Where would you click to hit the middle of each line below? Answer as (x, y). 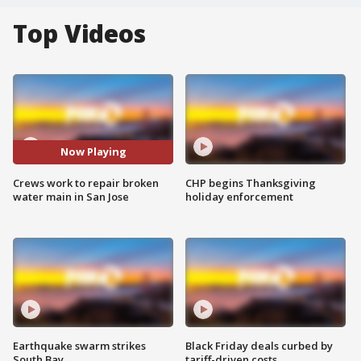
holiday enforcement (239, 196)
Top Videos (79, 33)
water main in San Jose (71, 196)
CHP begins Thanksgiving (251, 183)
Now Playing (93, 152)
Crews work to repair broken (86, 183)
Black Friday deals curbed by (259, 346)
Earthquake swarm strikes (79, 346)
